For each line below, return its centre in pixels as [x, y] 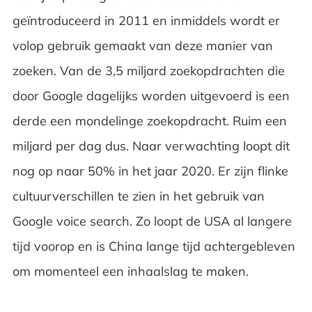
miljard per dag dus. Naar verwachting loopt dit [151, 146]
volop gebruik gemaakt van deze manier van [142, 46]
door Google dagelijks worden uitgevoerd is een [151, 96]
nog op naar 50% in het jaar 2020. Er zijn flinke [150, 171]
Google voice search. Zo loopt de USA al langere [152, 221]
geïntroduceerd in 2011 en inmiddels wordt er [146, 21]
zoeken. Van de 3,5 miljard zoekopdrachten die [148, 71]
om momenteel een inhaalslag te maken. [132, 271]
